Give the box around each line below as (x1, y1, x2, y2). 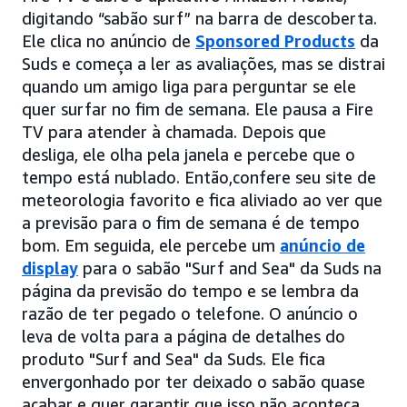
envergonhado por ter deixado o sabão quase (22, 372, 365, 392)
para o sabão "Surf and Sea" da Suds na (78, 258, 382, 279)
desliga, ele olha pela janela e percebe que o (22, 144, 355, 165)
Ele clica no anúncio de (22, 31, 195, 52)
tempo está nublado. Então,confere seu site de (22, 167, 376, 188)
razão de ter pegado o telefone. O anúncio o (22, 303, 358, 324)
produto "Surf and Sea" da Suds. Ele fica (22, 349, 325, 370)
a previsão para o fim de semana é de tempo (22, 213, 360, 233)
